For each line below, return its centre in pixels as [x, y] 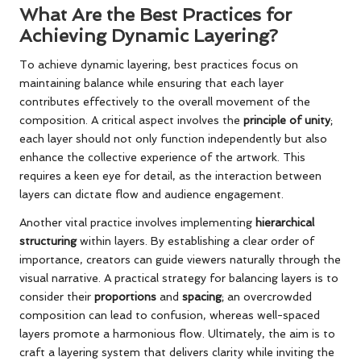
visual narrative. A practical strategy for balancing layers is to [179, 278]
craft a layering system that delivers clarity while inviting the [177, 352]
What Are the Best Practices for [156, 14]
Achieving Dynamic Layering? [149, 35]
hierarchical [285, 222]
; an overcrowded [267, 296]
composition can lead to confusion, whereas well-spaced [170, 315]
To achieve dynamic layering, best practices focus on [159, 64]
